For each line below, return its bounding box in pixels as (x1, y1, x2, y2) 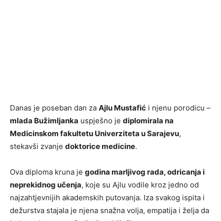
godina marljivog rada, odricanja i (85, 167, 205, 177)
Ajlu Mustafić (99, 103, 146, 112)
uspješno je (78, 116, 123, 125)
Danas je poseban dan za (10, 103, 99, 112)
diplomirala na (123, 116, 174, 125)
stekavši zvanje (10, 142, 65, 151)
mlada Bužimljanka (10, 116, 78, 125)
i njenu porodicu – (146, 103, 211, 112)
